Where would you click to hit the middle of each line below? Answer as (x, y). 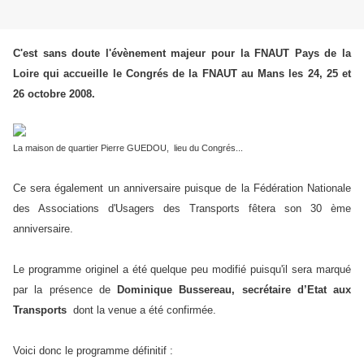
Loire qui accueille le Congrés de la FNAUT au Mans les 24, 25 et (182, 74)
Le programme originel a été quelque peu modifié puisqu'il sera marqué (182, 270)
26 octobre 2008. (54, 94)
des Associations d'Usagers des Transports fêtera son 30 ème (182, 209)
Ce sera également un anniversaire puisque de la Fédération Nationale (182, 188)
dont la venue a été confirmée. (141, 310)
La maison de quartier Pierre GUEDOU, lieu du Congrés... (130, 148)
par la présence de (65, 290)
